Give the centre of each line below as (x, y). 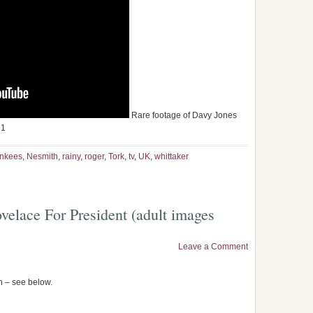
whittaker (172, 156)
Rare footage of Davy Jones (183, 115)
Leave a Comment (213, 247)
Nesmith (42, 156)
